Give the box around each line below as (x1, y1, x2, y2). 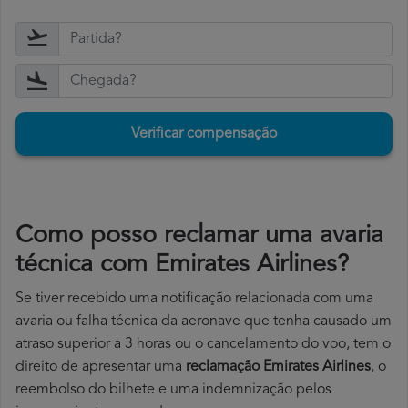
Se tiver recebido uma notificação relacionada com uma (15, 291, 373, 307)
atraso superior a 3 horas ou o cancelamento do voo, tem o (15, 337, 391, 352)
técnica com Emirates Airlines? (15, 253, 349, 279)
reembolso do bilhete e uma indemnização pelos (15, 382, 331, 398)
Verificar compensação (131, 127, 277, 142)
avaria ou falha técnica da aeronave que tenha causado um (15, 314, 392, 330)
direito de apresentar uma (15, 360, 186, 375)
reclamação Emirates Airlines (186, 360, 371, 375)
